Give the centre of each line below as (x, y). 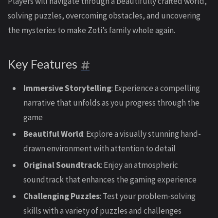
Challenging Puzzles (62, 196)
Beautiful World (53, 134)
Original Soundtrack (62, 165)
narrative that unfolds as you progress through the (111, 103)
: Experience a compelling (156, 88)
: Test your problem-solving (148, 196)
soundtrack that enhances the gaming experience (110, 180)
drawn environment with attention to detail (100, 148)
